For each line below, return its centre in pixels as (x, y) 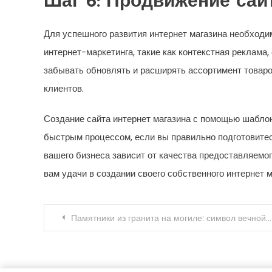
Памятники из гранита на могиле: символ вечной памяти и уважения (168, 218)
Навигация (91, 217)
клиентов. (64, 89)
